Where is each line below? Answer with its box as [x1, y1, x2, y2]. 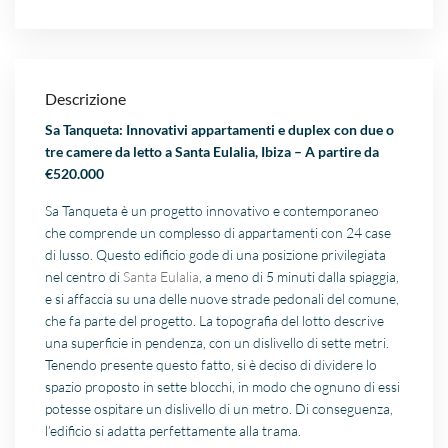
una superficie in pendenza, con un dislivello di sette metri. [45, 334, 390, 352]
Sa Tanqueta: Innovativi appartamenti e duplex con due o [45, 121, 395, 139]
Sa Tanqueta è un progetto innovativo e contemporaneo [45, 202, 380, 220]
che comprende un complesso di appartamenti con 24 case [45, 224, 392, 242]
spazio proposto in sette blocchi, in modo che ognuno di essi [45, 378, 401, 396]
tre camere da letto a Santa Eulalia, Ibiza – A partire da [45, 143, 380, 161]
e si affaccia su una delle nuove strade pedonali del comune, [45, 290, 400, 308]
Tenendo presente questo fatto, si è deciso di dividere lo [45, 356, 378, 374]
